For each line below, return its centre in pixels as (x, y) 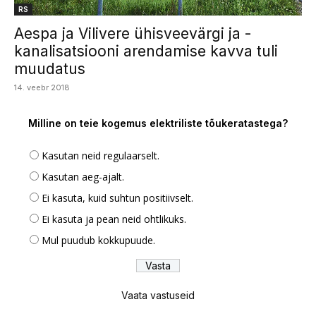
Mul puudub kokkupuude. (98, 241)
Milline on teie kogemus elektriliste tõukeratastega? (158, 123)
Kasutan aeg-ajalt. (83, 177)
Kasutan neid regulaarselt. (101, 156)
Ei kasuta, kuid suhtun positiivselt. (117, 198)
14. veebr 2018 (42, 88)
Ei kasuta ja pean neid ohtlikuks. (114, 219)
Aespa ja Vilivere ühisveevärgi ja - (133, 34)
